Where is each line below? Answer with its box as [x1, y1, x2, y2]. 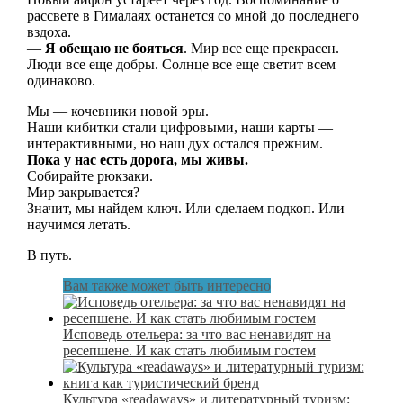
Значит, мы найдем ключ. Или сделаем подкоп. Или [26, 201, 345, 217]
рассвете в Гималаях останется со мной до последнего [26, 8, 359, 24]
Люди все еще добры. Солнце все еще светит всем [26, 57, 336, 73]
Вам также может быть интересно [62, 278, 271, 294]
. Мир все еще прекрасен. [183, 40, 339, 57]
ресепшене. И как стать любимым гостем [62, 343, 316, 359]
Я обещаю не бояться [44, 40, 184, 57]
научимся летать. [26, 217, 130, 233]
